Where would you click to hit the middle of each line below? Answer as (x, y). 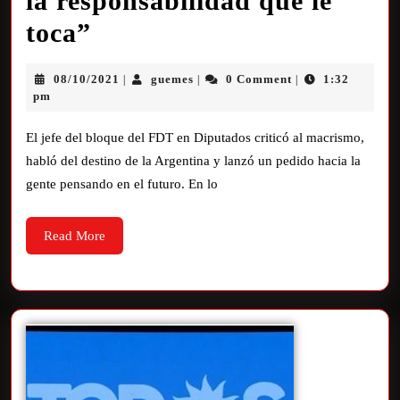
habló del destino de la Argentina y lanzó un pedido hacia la (193, 161)
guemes (173, 79)
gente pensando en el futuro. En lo (122, 184)
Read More (75, 236)
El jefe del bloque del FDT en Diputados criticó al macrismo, (195, 137)
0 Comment (258, 79)
